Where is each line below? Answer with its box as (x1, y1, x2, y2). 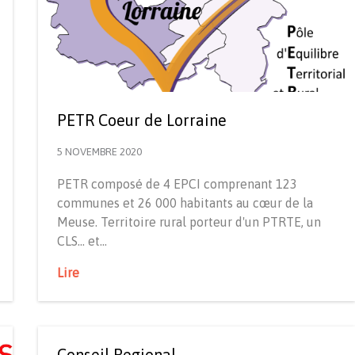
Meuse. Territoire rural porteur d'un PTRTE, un (57, 214, 321, 229)
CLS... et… (57, 233, 107, 248)
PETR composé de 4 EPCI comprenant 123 (57, 176, 297, 191)
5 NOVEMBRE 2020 (57, 145, 142, 158)
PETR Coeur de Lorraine (57, 110, 227, 129)
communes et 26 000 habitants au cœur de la (57, 195, 313, 210)
